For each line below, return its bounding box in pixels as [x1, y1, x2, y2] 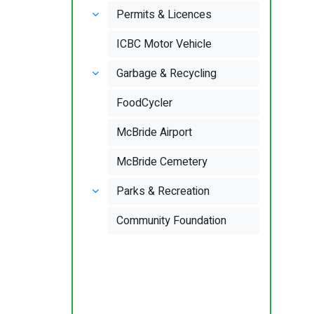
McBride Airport [116, 124, 193, 141]
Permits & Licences [116, 6, 212, 23]
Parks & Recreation [116, 183, 210, 200]
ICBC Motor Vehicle [116, 36, 212, 53]
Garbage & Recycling [116, 65, 217, 82]
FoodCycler [116, 95, 173, 111]
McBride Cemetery [116, 153, 208, 170]
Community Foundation [116, 212, 227, 229]
